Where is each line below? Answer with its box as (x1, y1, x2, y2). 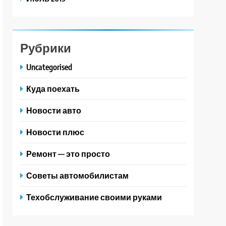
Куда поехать (26, 83, 80, 94)
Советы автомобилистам (26, 170, 129, 181)
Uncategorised (26, 62, 73, 72)
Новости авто (26, 105, 82, 116)
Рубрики (20, 40, 72, 55)
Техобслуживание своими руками (26, 192, 162, 202)
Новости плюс (26, 127, 85, 137)
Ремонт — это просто (26, 148, 110, 159)
